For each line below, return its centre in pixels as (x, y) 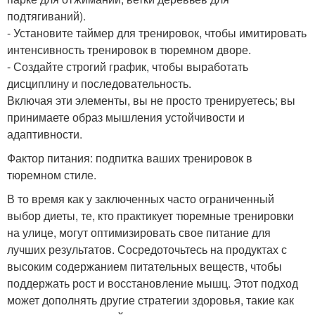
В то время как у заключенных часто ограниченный (141, 199)
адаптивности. (45, 134)
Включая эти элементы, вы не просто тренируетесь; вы (151, 100)
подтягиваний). (46, 16)
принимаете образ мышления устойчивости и (126, 117)
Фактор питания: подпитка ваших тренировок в (130, 158)
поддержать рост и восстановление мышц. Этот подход (153, 283)
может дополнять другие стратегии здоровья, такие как (150, 300)
